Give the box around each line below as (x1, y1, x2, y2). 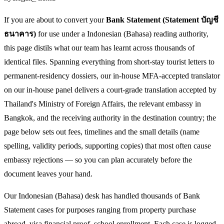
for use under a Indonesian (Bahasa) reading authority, (36, 29, 208, 38)
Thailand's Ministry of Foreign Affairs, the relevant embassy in (4, 99, 201, 108)
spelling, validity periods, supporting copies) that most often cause (4, 141, 211, 150)
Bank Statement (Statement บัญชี (106, 15, 218, 24)
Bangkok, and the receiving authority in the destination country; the (4, 113, 216, 122)
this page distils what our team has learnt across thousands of (4, 43, 194, 52)
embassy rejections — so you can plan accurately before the (4, 155, 192, 164)
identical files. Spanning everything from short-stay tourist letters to (4, 57, 214, 66)
